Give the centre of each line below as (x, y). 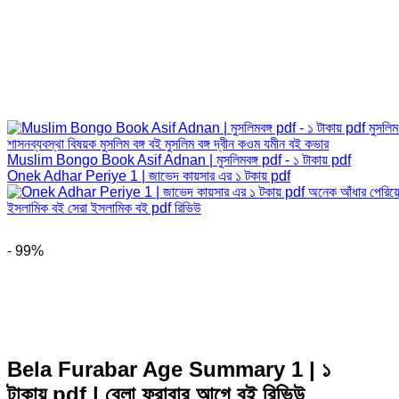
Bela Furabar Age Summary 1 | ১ (169, 369)
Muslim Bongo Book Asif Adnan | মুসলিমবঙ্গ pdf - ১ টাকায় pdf (179, 159)
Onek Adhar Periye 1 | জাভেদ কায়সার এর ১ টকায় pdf (149, 175)
